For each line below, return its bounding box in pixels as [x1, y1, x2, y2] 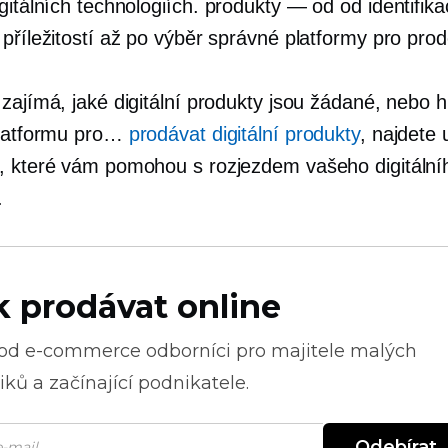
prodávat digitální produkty [128, 123, 360, 145]
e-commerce [25, 340, 141, 362]
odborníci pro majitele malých [141, 340, 417, 362]
